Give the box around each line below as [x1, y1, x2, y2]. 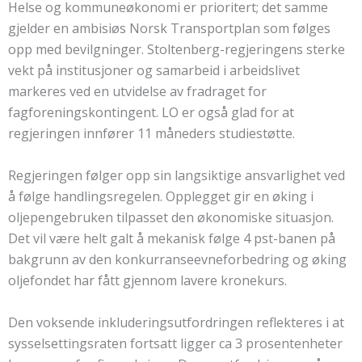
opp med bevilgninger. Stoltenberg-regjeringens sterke [8, 40, 345, 59]
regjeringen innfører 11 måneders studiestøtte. [8, 124, 298, 143]
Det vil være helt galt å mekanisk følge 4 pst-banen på [8, 229, 335, 248]
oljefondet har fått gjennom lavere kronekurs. [8, 271, 290, 290]
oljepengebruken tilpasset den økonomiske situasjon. [8, 208, 337, 227]
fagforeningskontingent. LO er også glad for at [8, 103, 294, 122]
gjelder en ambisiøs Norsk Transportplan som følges [8, 19, 330, 38]
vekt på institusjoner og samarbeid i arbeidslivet [8, 61, 300, 80]
